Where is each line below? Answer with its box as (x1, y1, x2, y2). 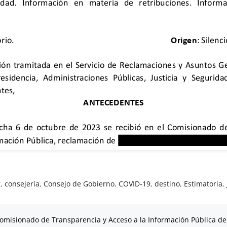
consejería (5, 178, 40, 188)
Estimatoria (184, 178, 223, 188)
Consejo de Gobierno (44, 178, 115, 188)
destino (155, 178, 180, 188)
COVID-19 (119, 178, 151, 188)
